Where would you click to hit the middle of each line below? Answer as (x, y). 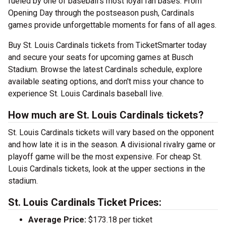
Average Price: (57, 220)
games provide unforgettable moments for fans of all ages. (112, 25)
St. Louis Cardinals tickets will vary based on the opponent (111, 133)
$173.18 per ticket (119, 220)
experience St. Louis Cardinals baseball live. (86, 94)
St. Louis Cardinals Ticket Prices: (85, 203)
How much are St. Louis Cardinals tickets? (106, 115)
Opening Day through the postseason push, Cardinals (101, 13)
